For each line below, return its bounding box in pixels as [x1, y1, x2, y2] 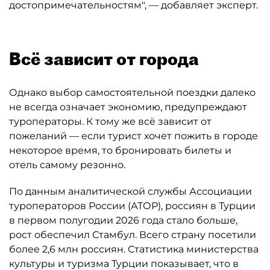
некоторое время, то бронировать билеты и [9, 145, 231, 156]
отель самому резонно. [9, 159, 125, 171]
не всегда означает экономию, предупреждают [9, 101, 247, 113]
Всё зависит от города [9, 48, 199, 69]
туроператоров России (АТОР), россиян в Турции [9, 200, 256, 212]
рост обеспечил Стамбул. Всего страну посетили [9, 229, 256, 240]
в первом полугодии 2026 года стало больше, [9, 215, 237, 226]
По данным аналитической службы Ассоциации [9, 186, 252, 197]
